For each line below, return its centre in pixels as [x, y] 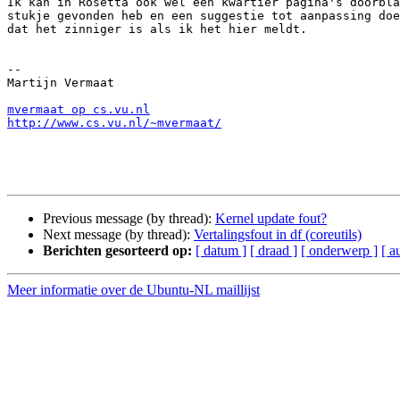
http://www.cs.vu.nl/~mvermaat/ [114, 123]
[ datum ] [221, 251]
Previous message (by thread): [129, 219]
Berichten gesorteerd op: [117, 251]
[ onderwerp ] [339, 251]
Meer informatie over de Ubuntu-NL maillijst [133, 290]
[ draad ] [274, 251]
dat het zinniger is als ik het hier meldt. [157, 29]
